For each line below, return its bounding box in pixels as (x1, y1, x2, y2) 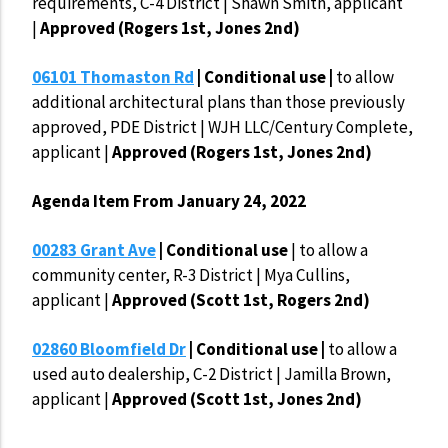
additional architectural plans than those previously (32, 91, 405, 114)
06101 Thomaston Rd (32, 66, 194, 89)
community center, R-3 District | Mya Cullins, (32, 264, 350, 287)
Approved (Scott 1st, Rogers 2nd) (112, 289, 370, 312)
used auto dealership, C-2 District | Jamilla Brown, (32, 363, 391, 386)
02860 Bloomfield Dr (32, 338, 186, 361)
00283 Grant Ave (32, 239, 156, 262)
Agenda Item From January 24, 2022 (32, 190, 306, 213)
